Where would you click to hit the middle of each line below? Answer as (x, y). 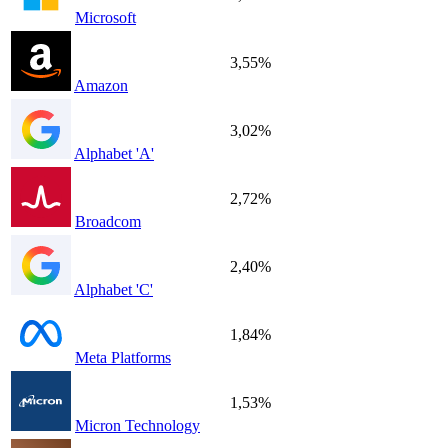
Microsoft (105, 18)
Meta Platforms (123, 358)
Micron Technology (137, 426)
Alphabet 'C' (113, 290)
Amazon (101, 86)
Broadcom (108, 222)
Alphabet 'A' (114, 154)
